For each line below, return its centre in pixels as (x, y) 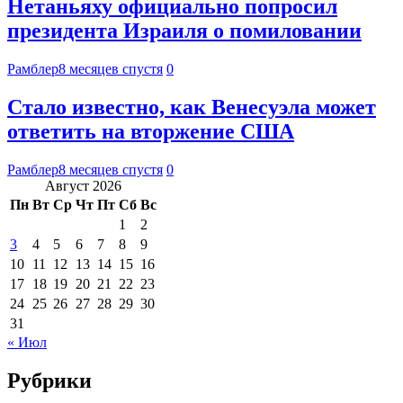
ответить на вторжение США (151, 131)
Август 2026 (83, 185)
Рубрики (49, 380)
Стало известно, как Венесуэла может (192, 107)
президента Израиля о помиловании (184, 31)
